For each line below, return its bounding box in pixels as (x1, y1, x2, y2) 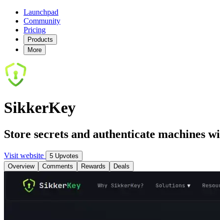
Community (24, 17, 60, 25)
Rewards (81, 162, 106, 170)
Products (27, 36, 53, 43)
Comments (42, 162, 73, 170)
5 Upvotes (50, 152, 79, 160)
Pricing (24, 26, 46, 34)
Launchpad (24, 8, 58, 16)
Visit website (4, 151, 46, 160)
